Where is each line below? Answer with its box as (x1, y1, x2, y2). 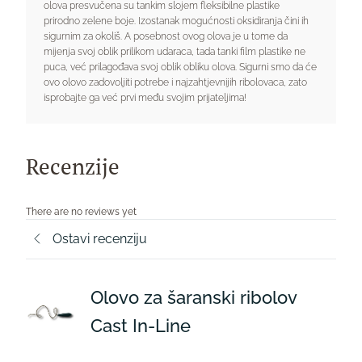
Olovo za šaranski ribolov (90, 286, 297, 308)
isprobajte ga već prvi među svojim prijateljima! (44, 91, 247, 104)
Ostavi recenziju (53, 231, 147, 247)
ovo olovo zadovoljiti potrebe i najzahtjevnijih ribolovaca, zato (44, 76, 308, 89)
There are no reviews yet (26, 204, 137, 217)
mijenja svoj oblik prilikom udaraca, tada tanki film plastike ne (44, 45, 306, 58)
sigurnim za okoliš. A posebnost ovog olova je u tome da (44, 30, 288, 43)
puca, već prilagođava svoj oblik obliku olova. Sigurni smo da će (44, 61, 318, 74)
